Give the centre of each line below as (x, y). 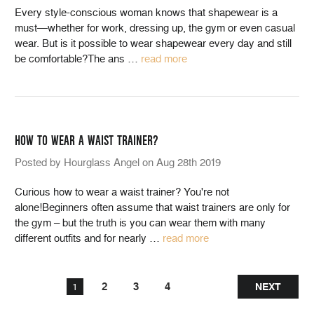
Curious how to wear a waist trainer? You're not (122, 192)
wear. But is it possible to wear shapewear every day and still (153, 43)
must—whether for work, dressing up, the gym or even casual (155, 28)
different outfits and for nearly (82, 238)
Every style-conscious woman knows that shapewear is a (146, 13)
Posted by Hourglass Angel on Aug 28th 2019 (118, 163)
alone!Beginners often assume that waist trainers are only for (152, 207)
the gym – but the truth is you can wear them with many (140, 223)
